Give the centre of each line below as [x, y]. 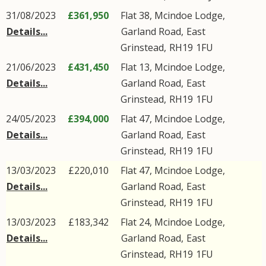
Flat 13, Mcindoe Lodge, [173, 67]
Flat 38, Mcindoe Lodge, [173, 15]
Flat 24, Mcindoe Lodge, [173, 222]
